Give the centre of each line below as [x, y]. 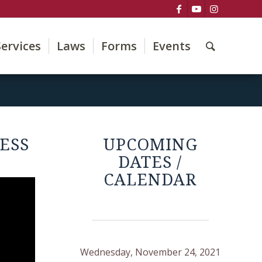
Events [172, 46]
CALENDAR [150, 180]
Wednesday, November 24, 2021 [150, 252]
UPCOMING [150, 145]
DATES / [150, 162]
